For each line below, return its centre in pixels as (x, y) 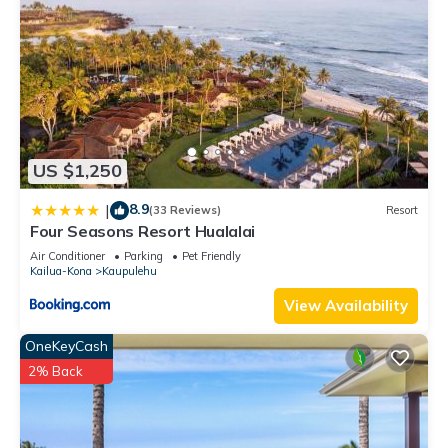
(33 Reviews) (185, 210)
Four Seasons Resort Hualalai (143, 230)
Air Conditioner (67, 255)
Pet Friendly (211, 255)
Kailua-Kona (61, 270)
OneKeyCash (66, 345)
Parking (143, 255)
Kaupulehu (129, 270)
